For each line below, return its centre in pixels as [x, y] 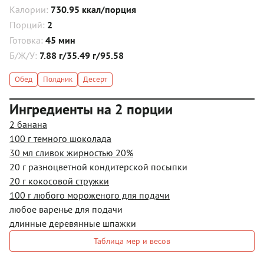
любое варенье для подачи [66, 209]
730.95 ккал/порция [93, 9]
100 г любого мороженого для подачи [90, 195]
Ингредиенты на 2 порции [91, 109]
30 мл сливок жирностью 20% [71, 152]
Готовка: [27, 40]
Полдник [58, 80]
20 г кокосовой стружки [59, 181]
